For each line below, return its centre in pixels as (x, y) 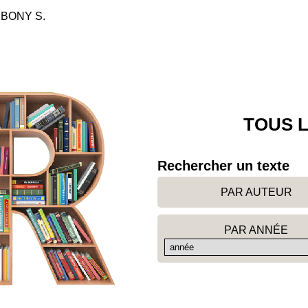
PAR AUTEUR (256, 192)
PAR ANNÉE (256, 230)
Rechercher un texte (223, 166)
